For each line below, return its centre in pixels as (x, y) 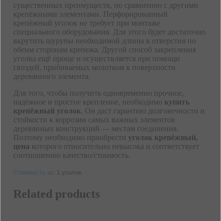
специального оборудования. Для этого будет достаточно (109, 32)
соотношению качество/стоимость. (72, 155)
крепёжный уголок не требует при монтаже (87, 23)
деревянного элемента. (52, 76)
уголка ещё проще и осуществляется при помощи (96, 59)
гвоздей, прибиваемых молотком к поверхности (94, 68)
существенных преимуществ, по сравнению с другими (106, 5)
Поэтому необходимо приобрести (71, 138)
